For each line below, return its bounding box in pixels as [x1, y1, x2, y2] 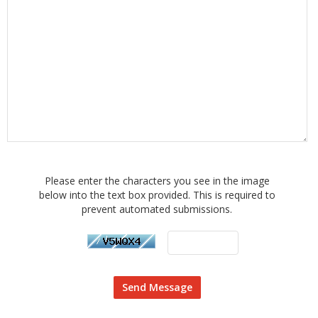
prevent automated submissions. [82, 202, 233, 216]
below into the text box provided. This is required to [38, 188, 275, 202]
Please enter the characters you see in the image [44, 174, 270, 187]
